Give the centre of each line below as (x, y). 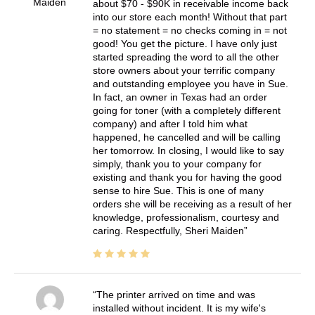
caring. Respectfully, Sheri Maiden (168, 230)
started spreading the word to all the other (186, 57)
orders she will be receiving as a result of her (192, 204)
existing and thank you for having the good (187, 177)
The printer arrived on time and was (175, 294)
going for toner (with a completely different (186, 110)
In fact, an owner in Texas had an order (180, 97)
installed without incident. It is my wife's (179, 308)
